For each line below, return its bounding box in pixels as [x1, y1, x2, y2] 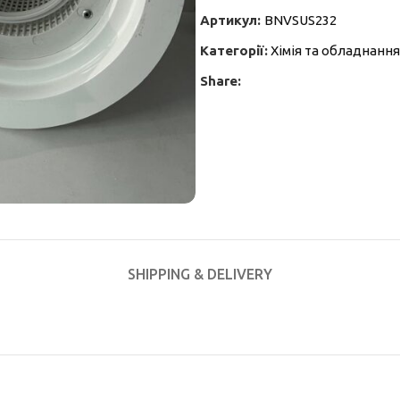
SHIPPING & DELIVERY [128, 265, 272, 282]
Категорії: [200, 43, 268, 58]
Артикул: [200, 12, 264, 28]
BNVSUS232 [264, 12, 337, 28]
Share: [200, 73, 241, 88]
